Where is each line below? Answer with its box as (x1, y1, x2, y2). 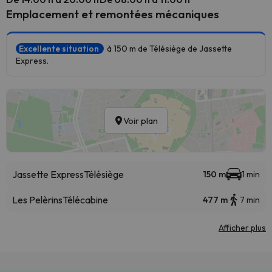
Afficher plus (219, 222, 266, 233)
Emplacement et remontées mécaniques (6, 7, 219, 21)
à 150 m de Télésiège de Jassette (107, 43, 232, 54)
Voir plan (123, 115, 158, 126)
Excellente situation (19, 43, 101, 54)
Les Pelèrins (12, 194, 63, 206)
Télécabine (63, 194, 108, 206)
